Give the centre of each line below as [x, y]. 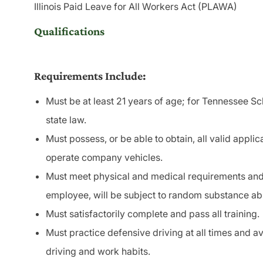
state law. [66, 120]
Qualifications [69, 31]
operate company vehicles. [104, 158]
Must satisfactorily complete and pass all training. [153, 214]
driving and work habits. [98, 252]
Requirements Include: [90, 76]
